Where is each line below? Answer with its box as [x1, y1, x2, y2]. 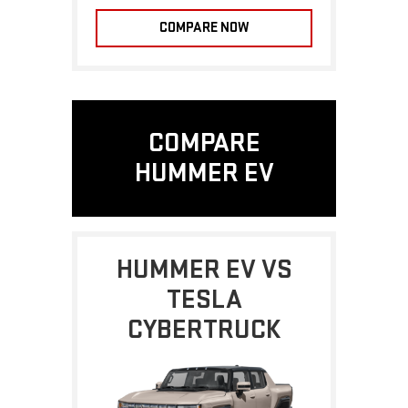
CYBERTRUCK [127, 312, 280, 346]
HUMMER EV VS [116, 252, 292, 286]
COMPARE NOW [158, 18, 250, 36]
